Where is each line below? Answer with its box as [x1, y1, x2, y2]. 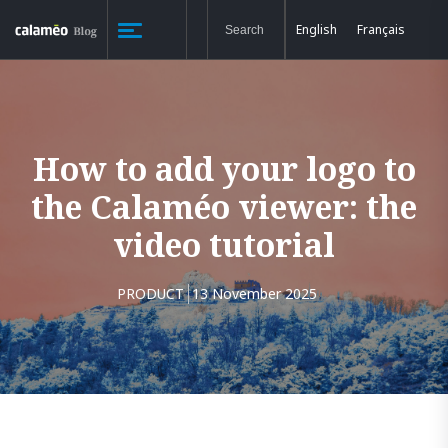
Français [356, 20, 405, 38]
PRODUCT [117, 284, 184, 303]
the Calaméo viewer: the [31, 185, 417, 228]
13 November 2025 [192, 284, 317, 303]
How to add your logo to [32, 147, 416, 190]
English [295, 20, 337, 38]
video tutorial [113, 223, 335, 266]
